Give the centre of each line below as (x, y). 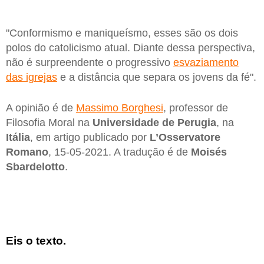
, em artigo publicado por (90, 137)
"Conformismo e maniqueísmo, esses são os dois (122, 33)
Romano (27, 152)
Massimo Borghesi (120, 108)
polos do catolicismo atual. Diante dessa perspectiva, (131, 48)
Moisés (209, 152)
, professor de (196, 108)
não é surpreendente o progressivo (90, 63)
